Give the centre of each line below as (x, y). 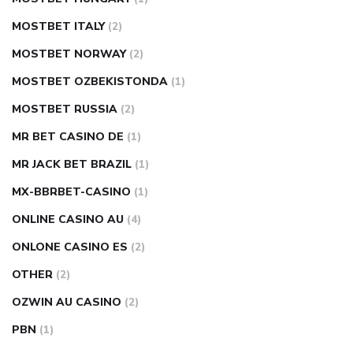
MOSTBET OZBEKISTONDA (90, 82)
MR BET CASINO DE (68, 137)
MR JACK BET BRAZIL (72, 165)
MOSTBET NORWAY (69, 54)
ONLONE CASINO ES (70, 247)
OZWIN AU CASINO (67, 303)
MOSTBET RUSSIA (65, 110)
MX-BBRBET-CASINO (71, 192)
